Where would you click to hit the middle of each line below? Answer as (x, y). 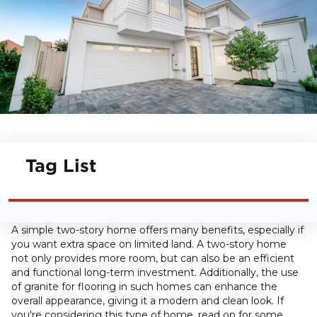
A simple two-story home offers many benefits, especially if (157, 230)
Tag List (61, 165)
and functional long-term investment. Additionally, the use (155, 272)
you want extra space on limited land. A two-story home (149, 244)
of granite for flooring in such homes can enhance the (144, 286)
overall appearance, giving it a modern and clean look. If (148, 300)
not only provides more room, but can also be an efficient (153, 258)
